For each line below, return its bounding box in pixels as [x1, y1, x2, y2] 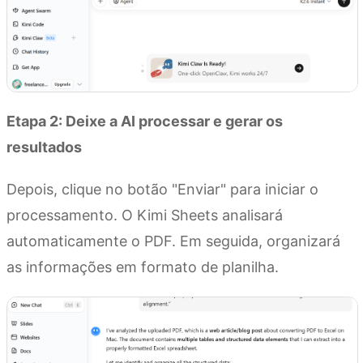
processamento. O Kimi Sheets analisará [6, 207, 283, 224]
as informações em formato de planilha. [6, 258, 279, 276]
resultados [6, 139, 82, 156]
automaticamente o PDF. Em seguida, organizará [6, 233, 340, 250]
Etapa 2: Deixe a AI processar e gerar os [6, 113, 283, 130]
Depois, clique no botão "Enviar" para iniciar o [6, 181, 318, 199]
